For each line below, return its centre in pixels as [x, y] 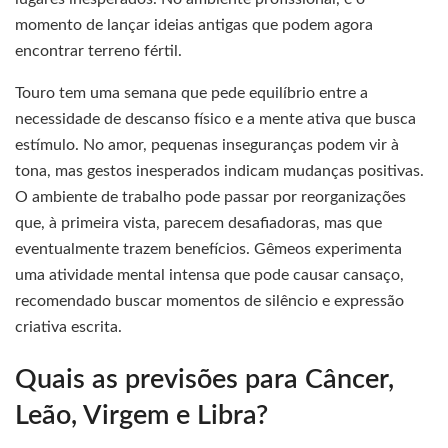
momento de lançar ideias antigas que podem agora [194, 24]
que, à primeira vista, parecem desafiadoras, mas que [198, 222]
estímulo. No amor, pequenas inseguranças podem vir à [207, 144]
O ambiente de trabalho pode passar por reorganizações [210, 196]
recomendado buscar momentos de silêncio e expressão [209, 300]
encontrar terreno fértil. [98, 50]
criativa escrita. [68, 326]
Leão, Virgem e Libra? [141, 416]
